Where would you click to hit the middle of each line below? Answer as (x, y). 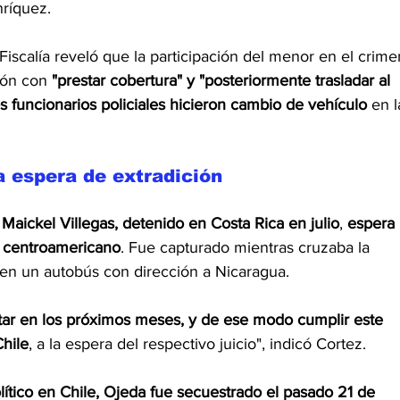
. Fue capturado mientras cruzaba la (247, 248)
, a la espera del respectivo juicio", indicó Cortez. (197, 344)
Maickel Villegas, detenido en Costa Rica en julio (171, 224)
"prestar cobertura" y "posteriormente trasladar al (221, 81)
